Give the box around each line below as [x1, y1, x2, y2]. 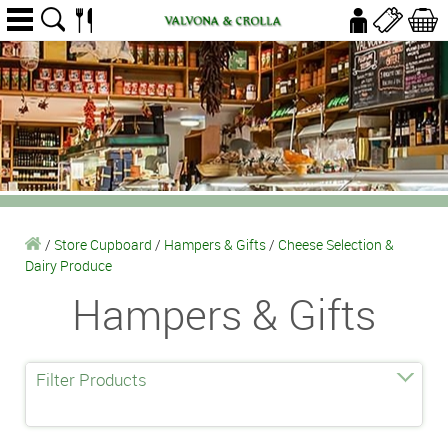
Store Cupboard [54, 235, 152, 254]
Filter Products [36, 368, 147, 391]
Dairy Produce [25, 256, 112, 275]
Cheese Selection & [278, 235, 394, 254]
